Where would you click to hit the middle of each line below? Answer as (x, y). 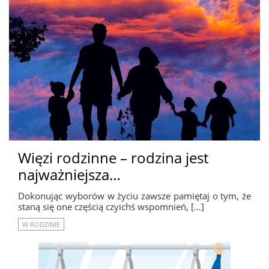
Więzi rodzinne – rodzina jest (113, 157)
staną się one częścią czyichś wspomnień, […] (111, 206)
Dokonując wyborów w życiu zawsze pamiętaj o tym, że (134, 195)
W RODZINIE (41, 224)
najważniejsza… (69, 174)
